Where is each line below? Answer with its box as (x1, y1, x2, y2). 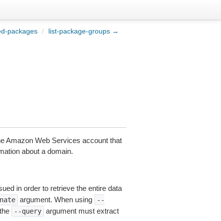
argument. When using (17, 195, 94, 204)
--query (13, 207, 41, 215)
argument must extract (43, 207, 119, 215)
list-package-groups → (48, 27, 119, 35)
